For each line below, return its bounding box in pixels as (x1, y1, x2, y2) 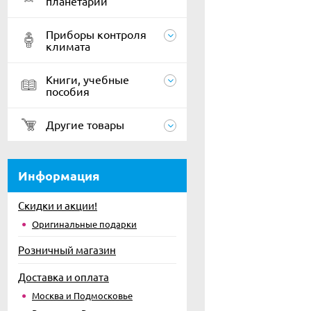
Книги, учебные (46, 72, 129, 86)
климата (46, 39, 90, 53)
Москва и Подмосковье (32, 289, 133, 301)
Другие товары (46, 117, 124, 131)
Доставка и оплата (18, 270, 109, 283)
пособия (46, 84, 90, 98)
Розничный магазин (18, 243, 116, 256)
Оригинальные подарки (32, 218, 137, 230)
